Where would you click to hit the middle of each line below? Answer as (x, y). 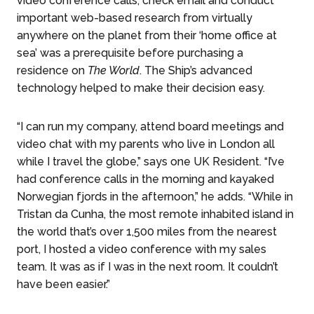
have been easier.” (63, 285)
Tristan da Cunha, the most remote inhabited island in (155, 214)
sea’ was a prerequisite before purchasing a (130, 53)
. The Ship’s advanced (196, 71)
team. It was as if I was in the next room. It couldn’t (148, 267)
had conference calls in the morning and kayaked (145, 179)
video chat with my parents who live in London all (146, 144)
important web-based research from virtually (135, 18)
